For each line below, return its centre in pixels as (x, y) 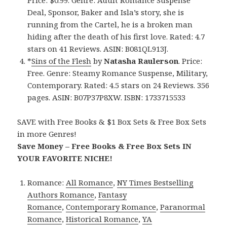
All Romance (90, 183)
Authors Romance (61, 195)
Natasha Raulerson (141, 61)
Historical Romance (102, 219)
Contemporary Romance (111, 207)
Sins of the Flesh (62, 61)
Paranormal (183, 207)
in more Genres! (47, 134)
